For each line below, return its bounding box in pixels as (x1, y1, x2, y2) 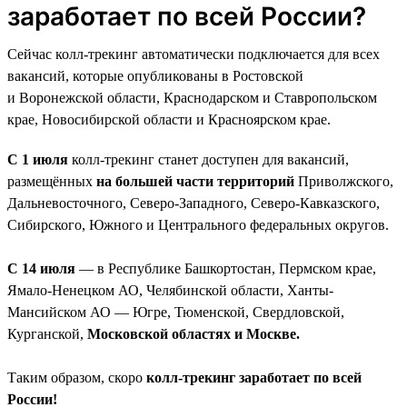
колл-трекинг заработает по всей (146, 369, 362, 385)
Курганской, (7, 325, 87, 342)
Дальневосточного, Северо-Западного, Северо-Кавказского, (7, 194, 380, 211)
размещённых (7, 173, 96, 189)
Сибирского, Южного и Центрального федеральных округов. (7, 216, 389, 233)
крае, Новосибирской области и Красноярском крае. (7, 111, 331, 127)
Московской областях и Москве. (87, 325, 300, 342)
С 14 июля (7, 260, 75, 276)
